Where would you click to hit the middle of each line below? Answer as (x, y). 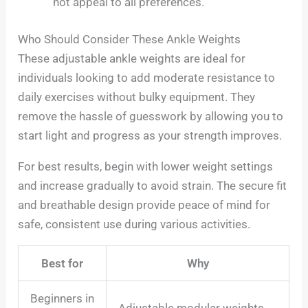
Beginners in (63, 298)
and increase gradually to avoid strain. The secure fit (153, 185)
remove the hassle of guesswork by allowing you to (151, 116)
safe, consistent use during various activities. (134, 224)
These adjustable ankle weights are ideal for (132, 58)
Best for (63, 263)
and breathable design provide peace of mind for (144, 205)
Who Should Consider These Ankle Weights (130, 39)
